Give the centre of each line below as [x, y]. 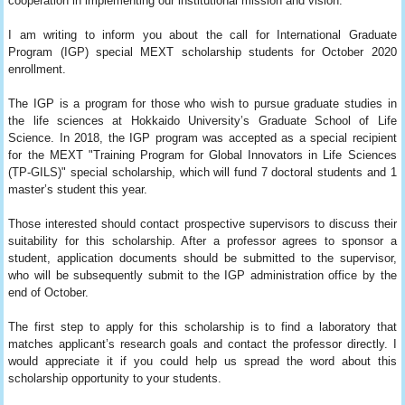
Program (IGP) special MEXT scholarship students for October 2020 [202, 52]
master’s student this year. [78, 189]
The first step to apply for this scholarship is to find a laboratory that [202, 326]
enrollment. [38, 69]
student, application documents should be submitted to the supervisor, [202, 258]
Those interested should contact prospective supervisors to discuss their [202, 223]
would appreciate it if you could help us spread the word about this [202, 361]
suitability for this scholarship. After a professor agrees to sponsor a [202, 240]
